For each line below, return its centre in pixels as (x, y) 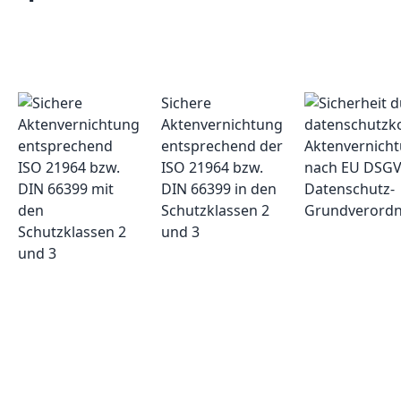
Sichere (186, 103)
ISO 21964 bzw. (212, 168)
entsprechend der (222, 146)
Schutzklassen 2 (215, 211)
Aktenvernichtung (222, 125)
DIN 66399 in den (219, 189)
